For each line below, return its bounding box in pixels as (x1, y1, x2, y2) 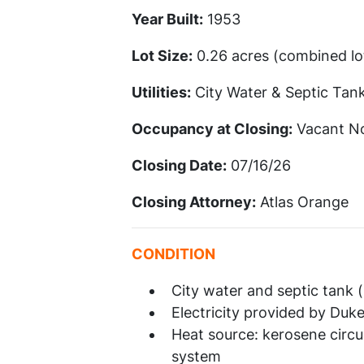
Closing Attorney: (132, 193, 256, 211)
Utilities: (132, 84, 191, 102)
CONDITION (132, 245, 215, 263)
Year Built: (132, 11, 203, 28)
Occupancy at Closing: (132, 120, 292, 138)
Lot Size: (132, 47, 193, 65)
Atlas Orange (256, 193, 349, 211)
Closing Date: (132, 157, 227, 175)
